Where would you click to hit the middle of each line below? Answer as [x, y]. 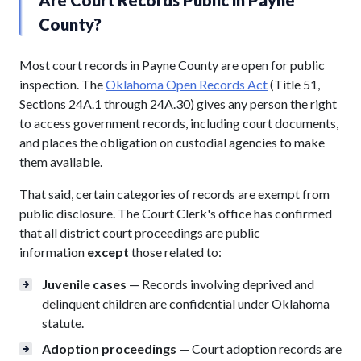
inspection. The [62, 84]
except [108, 251]
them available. [61, 161]
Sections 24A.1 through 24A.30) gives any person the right [178, 103]
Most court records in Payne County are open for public [172, 64]
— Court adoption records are [259, 348]
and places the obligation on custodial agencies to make [172, 142]
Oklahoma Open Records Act [187, 84]
